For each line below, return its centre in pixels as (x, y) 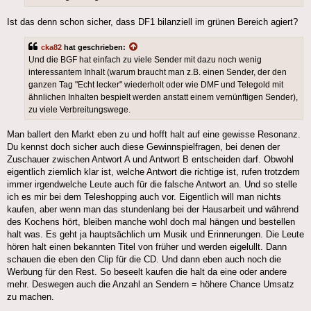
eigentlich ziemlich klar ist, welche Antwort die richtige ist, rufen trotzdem (153, 172)
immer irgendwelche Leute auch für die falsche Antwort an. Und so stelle (152, 185)
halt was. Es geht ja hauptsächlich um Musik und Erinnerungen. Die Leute (155, 235)
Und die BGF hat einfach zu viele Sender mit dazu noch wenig (145, 60)
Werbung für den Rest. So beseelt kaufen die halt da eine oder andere (147, 272)
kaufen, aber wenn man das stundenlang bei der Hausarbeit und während (153, 210)
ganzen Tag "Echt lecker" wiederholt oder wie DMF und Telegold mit (156, 85)
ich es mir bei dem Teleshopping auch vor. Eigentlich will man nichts (144, 197)
